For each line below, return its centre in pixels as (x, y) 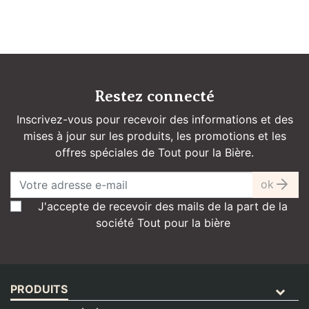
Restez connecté (154, 96)
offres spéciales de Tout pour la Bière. (154, 152)
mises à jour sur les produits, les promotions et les (154, 136)
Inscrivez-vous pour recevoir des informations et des (154, 119)
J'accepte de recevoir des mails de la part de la (163, 206)
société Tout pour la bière (163, 222)
